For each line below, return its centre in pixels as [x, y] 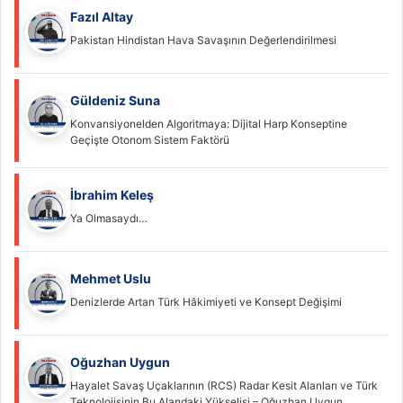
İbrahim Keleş [112, 194]
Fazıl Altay [102, 16]
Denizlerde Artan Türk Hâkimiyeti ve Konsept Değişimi [206, 301]
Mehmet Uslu [111, 278]
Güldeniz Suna [115, 100]
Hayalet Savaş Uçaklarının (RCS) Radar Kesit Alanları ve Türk [224, 385]
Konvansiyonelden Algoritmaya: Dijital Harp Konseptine [209, 123]
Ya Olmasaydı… [109, 218]
